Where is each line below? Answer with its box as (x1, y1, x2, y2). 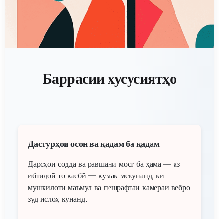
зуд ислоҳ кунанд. (28, 194, 87, 204)
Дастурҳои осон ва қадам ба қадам (28, 138, 160, 149)
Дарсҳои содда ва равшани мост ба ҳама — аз (28, 158, 180, 169)
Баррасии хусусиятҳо (42, 69, 177, 87)
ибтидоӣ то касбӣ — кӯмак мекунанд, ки (28, 170, 164, 180)
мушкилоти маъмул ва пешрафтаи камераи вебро (28, 182, 190, 192)
